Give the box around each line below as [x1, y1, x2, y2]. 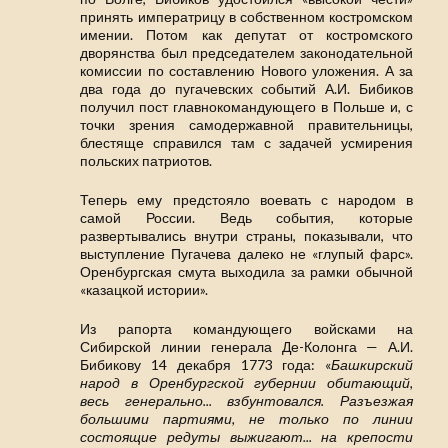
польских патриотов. [80, 152, 213, 170]
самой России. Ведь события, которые [80, 209, 413, 227]
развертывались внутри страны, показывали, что [80, 227, 413, 245]
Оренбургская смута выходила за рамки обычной [80, 263, 413, 281]
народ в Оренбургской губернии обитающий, [80, 374, 413, 392]
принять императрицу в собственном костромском [80, 8, 413, 26]
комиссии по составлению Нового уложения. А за [80, 62, 413, 80]
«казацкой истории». [80, 281, 209, 299]
